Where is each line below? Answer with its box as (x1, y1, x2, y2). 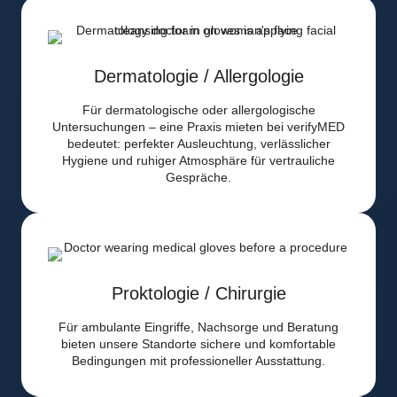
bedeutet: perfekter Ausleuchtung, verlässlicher (66, 136, 331, 152)
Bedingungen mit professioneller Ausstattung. (72, 354, 325, 369)
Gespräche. (166, 170, 231, 185)
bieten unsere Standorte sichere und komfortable (61, 337, 336, 352)
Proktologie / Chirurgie (111, 284, 286, 304)
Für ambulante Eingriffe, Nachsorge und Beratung (58, 320, 339, 335)
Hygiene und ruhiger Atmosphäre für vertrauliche (62, 153, 335, 168)
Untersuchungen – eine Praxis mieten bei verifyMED (52, 120, 345, 135)
